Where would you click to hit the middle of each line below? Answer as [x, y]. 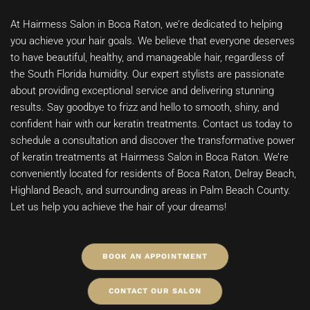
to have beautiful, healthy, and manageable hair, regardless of [147, 58]
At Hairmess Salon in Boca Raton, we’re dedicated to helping [146, 25]
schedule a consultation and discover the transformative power [153, 141]
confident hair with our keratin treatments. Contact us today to [151, 124]
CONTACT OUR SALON [155, 291]
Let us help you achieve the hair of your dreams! [118, 207]
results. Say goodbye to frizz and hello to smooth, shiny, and [145, 108]
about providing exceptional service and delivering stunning [142, 91]
